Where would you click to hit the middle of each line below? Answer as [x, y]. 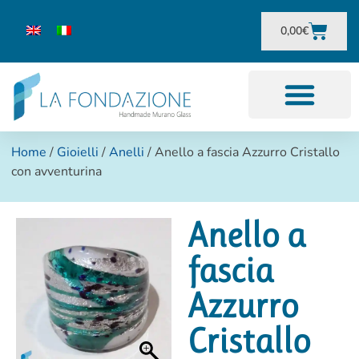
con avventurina [57, 172]
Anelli [127, 153]
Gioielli [78, 153]
